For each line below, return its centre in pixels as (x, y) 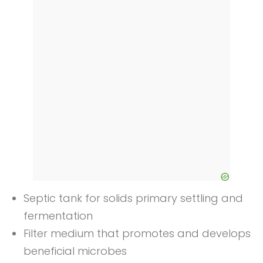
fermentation (58, 216)
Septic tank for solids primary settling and (133, 198)
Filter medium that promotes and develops (137, 234)
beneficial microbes (75, 251)
